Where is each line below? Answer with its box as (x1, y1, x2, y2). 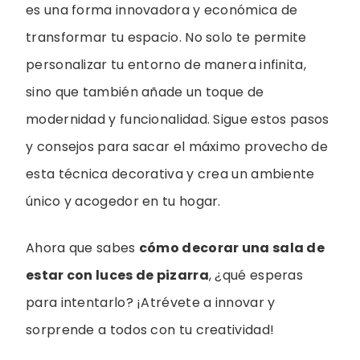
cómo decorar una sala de (138, 239, 325, 258)
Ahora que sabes (26, 239, 139, 258)
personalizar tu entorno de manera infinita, (26, 55, 306, 75)
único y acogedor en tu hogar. (26, 192, 221, 211)
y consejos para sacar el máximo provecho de (26, 137, 328, 157)
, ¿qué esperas (208, 266, 304, 285)
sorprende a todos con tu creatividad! (26, 321, 275, 340)
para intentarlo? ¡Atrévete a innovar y (26, 293, 276, 313)
